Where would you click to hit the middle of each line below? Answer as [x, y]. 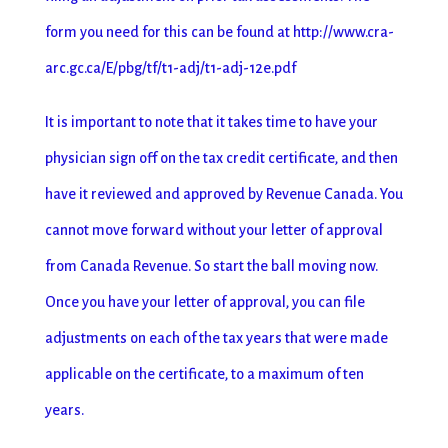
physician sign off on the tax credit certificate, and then [221, 158]
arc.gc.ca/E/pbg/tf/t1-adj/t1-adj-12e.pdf [170, 68]
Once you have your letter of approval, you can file [204, 302]
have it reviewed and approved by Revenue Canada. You [223, 194]
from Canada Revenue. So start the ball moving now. [211, 266]
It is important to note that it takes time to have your [211, 122]
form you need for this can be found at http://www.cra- [219, 32]
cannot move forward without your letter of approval [213, 230]
